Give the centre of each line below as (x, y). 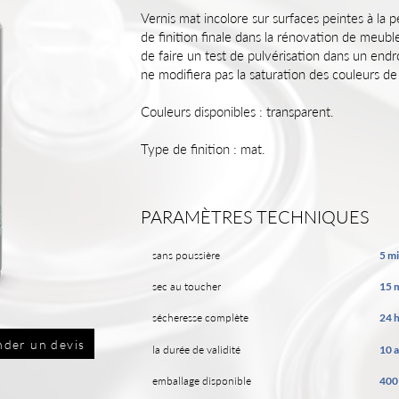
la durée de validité (196, 350)
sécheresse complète (200, 318)
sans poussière (186, 255)
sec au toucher (187, 286)
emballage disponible (202, 381)
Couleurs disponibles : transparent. (237, 111)
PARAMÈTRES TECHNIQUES (255, 216)
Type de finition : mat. (203, 149)
